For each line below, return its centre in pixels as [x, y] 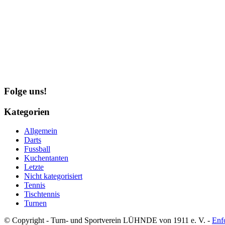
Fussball [37, 149]
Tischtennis [42, 194]
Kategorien [27, 111]
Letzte [34, 167]
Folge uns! [25, 91]
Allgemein [41, 131]
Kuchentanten [46, 158]
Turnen [35, 203]
